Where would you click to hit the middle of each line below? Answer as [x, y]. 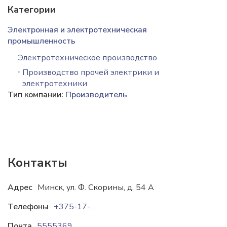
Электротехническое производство [87, 58]
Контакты [37, 163]
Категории [32, 10]
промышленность [42, 41]
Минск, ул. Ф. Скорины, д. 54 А [96, 187]
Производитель [96, 95]
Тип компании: [36, 95]
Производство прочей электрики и [91, 72]
